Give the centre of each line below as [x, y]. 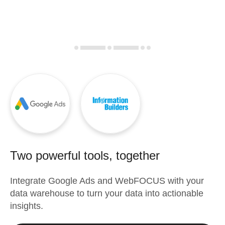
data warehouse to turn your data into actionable [107, 193]
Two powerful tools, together [85, 155]
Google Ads [72, 181]
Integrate [29, 181]
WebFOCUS [140, 181]
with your [185, 181]
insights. [27, 206]
